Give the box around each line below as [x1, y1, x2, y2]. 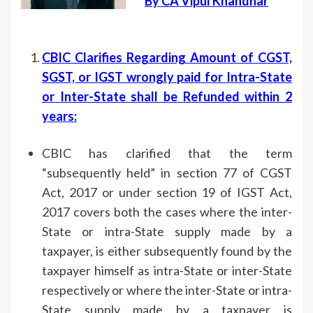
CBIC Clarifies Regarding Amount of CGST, [42, 49, 292, 65]
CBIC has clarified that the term [42, 145, 292, 161]
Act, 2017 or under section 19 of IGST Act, [42, 184, 292, 200]
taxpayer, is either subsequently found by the [42, 242, 292, 259]
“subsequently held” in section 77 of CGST [42, 164, 292, 180]
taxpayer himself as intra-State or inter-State [42, 262, 292, 278]
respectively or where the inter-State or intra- [42, 282, 292, 298]
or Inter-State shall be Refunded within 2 [42, 88, 292, 104]
